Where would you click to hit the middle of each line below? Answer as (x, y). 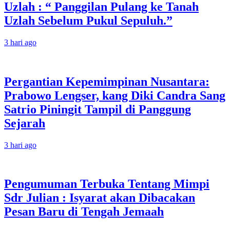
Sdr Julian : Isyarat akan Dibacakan (100, 198)
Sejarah (25, 123)
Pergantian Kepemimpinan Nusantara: (107, 81)
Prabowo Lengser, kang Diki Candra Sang (115, 95)
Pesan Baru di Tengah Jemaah (84, 212)
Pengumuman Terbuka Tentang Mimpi (107, 184)
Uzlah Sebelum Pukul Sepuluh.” (88, 20)
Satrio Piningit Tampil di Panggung (98, 109)
